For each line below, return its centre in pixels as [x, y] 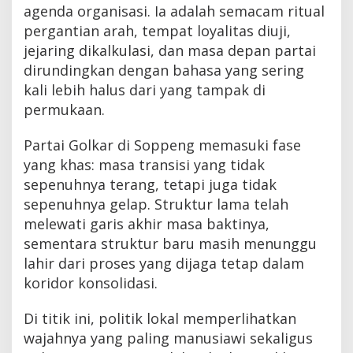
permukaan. [64, 110]
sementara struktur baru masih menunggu [170, 244]
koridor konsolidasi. [91, 283]
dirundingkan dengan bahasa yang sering [164, 71]
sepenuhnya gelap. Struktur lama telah [156, 204]
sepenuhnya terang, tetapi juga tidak [150, 185]
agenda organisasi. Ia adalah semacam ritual [174, 11]
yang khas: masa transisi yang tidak [144, 165]
